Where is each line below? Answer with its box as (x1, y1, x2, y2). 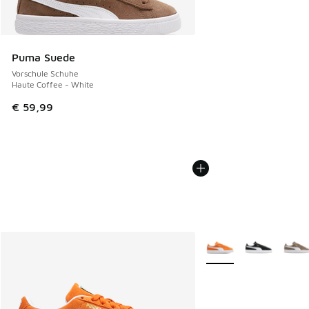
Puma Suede (12, 51, 75, 64)
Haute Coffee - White (12, 79, 94, 90)
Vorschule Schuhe (12, 68, 79, 79)
